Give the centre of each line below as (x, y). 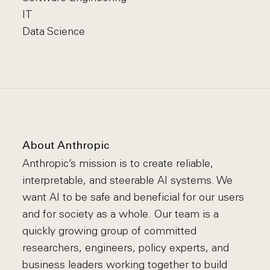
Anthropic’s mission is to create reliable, (118, 163)
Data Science (54, 31)
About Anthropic (66, 146)
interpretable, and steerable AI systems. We (128, 180)
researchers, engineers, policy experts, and (126, 248)
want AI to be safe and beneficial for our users (133, 197)
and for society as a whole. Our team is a (121, 214)
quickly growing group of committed (110, 231)
